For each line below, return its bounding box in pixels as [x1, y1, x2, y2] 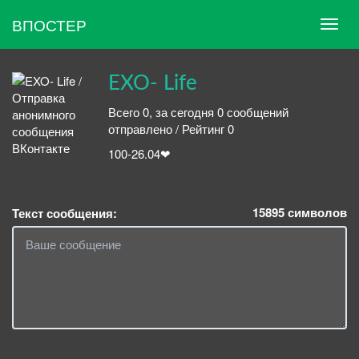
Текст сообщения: [12, 204, 117, 222]
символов [284, 203, 347, 221]
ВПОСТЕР [12, 13, 87, 35]
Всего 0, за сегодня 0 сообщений [108, 103, 288, 120]
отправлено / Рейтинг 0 [108, 119, 234, 137]
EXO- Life [108, 73, 197, 94]
